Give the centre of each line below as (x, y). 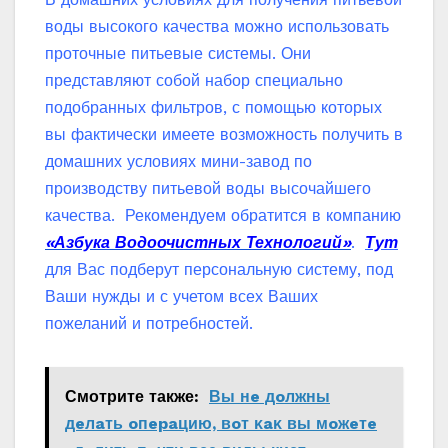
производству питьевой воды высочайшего (208, 188)
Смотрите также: (132, 396)
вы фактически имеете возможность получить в (224, 134)
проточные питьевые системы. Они (178, 53)
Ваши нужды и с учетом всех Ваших (181, 296)
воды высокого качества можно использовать (217, 26)
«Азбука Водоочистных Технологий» (198, 242)
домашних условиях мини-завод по (178, 161)
